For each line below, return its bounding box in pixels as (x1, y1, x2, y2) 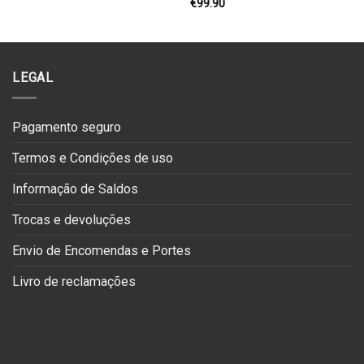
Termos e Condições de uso (12, 150, 173, 167)
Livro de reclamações (12, 274, 136, 290)
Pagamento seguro (12, 119, 121, 136)
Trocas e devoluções (12, 212, 131, 228)
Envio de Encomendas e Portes (12, 243, 191, 259)
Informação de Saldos (12, 181, 138, 197)
